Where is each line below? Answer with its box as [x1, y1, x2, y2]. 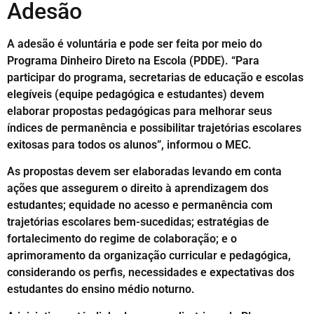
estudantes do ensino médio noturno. [7, 282, 195, 296]
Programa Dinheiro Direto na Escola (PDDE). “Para [7, 53, 259, 67]
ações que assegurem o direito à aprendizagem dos [7, 182, 268, 196]
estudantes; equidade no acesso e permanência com [7, 198, 273, 212]
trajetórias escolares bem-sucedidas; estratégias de [7, 215, 269, 229]
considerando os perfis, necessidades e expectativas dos [7, 266, 294, 280]
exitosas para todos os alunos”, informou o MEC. [7, 137, 252, 151]
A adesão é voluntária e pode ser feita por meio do [7, 36, 262, 50]
